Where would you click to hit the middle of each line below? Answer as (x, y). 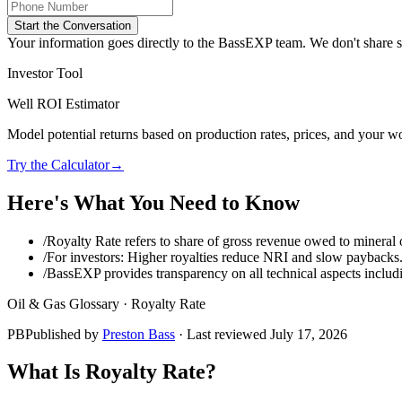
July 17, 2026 (309, 334)
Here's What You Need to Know (153, 202)
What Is (46, 372)
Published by (62, 334)
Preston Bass (139, 334)
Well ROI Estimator (63, 103)
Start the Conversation (73, 25)
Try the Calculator (58, 164)
